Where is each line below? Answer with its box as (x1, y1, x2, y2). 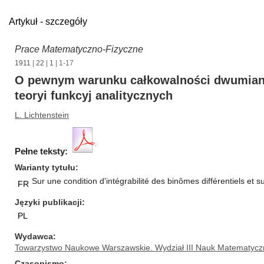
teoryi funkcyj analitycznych (15, 89, 173, 102)
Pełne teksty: (15, 146, 68, 156)
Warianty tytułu (15, 163, 75, 172)
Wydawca (15, 232, 53, 241)
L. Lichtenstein (15, 110, 69, 120)
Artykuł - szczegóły (9, 16, 87, 27)
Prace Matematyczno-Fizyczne (15, 44, 143, 54)
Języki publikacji (15, 197, 82, 207)
